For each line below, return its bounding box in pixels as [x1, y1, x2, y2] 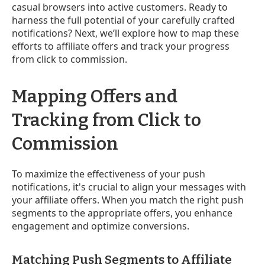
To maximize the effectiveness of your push [12, 167, 205, 180]
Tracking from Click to [12, 109, 201, 131]
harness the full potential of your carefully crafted [12, 13, 235, 27]
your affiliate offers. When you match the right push [12, 193, 244, 206]
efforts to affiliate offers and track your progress [12, 39, 230, 53]
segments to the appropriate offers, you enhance [12, 206, 232, 219]
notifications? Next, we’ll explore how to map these [12, 26, 239, 40]
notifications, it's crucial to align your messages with [12, 180, 246, 193]
